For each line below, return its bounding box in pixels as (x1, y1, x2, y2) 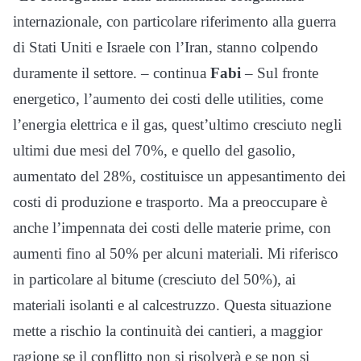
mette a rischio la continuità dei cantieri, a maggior (13, 322, 322, 339)
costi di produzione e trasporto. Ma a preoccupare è (13, 193, 327, 210)
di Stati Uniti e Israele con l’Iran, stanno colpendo (13, 38, 318, 56)
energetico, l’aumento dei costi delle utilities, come (13, 89, 323, 107)
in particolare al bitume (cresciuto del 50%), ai (13, 270, 296, 288)
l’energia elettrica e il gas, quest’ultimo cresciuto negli (13, 115, 342, 133)
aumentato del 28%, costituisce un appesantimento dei (13, 167, 346, 185)
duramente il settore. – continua (13, 64, 210, 81)
